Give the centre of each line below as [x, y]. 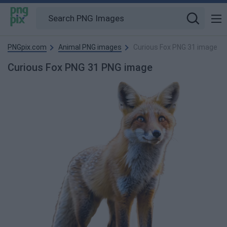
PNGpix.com [27, 47]
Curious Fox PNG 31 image [175, 47]
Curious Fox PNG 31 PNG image [80, 67]
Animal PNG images [90, 47]
